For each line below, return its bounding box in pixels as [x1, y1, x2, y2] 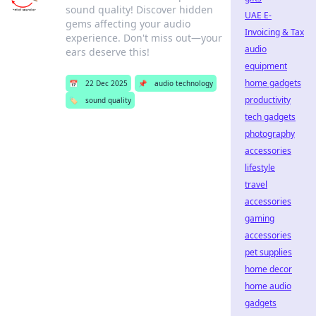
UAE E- [245, 9, 272, 21]
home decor [245, 263, 292, 275]
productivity [245, 94, 291, 106]
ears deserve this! [66, 45, 150, 59]
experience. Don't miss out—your [66, 31, 223, 44]
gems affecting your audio [66, 17, 191, 30]
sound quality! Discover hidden [66, 3, 214, 16]
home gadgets [245, 77, 301, 89]
